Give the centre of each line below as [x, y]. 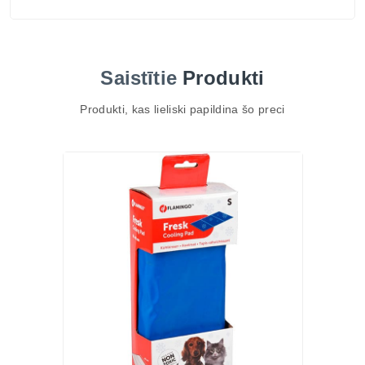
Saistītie [142, 78]
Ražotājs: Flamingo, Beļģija [111, 12]
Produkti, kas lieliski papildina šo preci [182, 109]
